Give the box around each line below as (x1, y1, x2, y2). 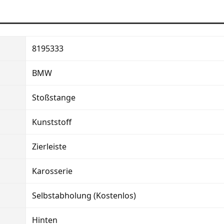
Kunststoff (32, 116, 71, 127)
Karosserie (32, 165, 72, 176)
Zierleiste (32, 140, 66, 152)
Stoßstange (32, 91, 75, 103)
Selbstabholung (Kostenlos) (32, 189, 136, 201)
